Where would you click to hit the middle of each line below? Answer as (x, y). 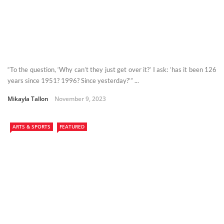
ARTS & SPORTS (31, 127)
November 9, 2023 (80, 99)
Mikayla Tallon (28, 99)
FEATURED (72, 127)
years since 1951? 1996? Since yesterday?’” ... (73, 81)
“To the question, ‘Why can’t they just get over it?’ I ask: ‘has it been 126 (112, 70)
